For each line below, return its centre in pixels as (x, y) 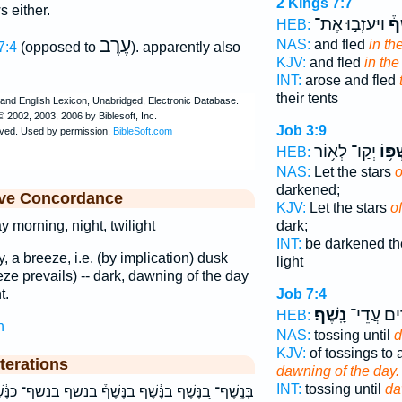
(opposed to (58, 48)
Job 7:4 (301, 294)
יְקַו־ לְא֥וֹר (345, 152)
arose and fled (350, 80)
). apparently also (185, 48)
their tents (307, 98)
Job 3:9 (301, 131)
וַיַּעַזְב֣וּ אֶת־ (349, 24)
